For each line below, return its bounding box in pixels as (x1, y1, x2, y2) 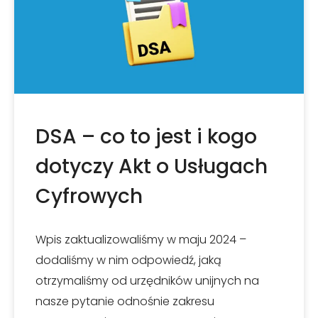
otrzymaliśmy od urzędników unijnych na (35, 273, 259, 289)
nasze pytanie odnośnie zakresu (35, 293, 214, 309)
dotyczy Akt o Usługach (35, 153, 268, 180)
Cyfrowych (35, 182, 143, 210)
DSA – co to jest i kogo (35, 123, 257, 150)
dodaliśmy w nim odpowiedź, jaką (35, 252, 221, 268)
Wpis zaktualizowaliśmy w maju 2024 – (35, 231, 246, 248)
